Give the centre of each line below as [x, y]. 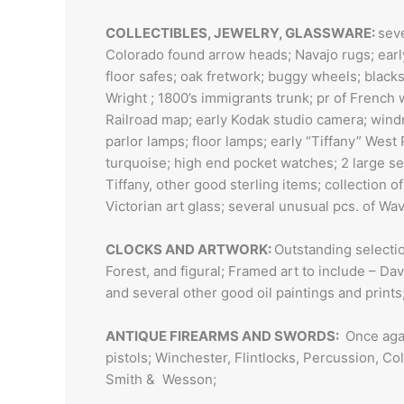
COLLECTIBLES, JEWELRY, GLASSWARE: [242, 33]
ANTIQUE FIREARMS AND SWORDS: [224, 336]
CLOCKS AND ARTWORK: [190, 249]
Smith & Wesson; [161, 379]
